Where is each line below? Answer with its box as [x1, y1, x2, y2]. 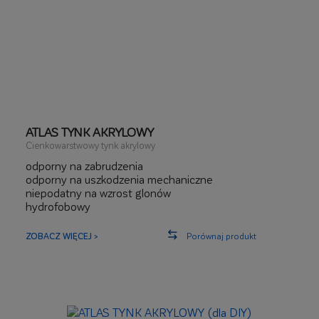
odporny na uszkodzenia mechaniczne [26, 172, 213, 186]
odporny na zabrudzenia [26, 159, 143, 172]
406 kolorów [26, 213, 86, 226]
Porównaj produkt [187, 231, 256, 241]
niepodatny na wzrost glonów [26, 186, 171, 199]
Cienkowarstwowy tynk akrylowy [26, 140, 155, 150]
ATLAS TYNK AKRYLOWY [26, 125, 154, 139]
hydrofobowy [26, 199, 90, 213]
